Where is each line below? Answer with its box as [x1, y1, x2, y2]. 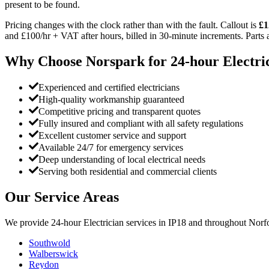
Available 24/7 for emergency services [38, 142, 183, 153]
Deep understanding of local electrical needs [38, 154, 205, 165]
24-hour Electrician [51, 217, 124, 228]
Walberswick [29, 249, 78, 259]
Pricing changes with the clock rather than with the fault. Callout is [5, 19, 259, 30]
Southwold [29, 238, 70, 249]
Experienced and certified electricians [38, 82, 180, 93]
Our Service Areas [5, 189, 119, 205]
